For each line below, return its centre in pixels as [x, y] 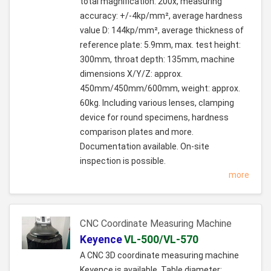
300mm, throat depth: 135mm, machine [157, 60]
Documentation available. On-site [145, 147]
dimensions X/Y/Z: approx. [131, 74]
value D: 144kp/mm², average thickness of [162, 31]
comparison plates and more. [137, 132]
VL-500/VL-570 [161, 240]
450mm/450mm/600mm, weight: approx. [160, 89]
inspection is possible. [123, 161]
